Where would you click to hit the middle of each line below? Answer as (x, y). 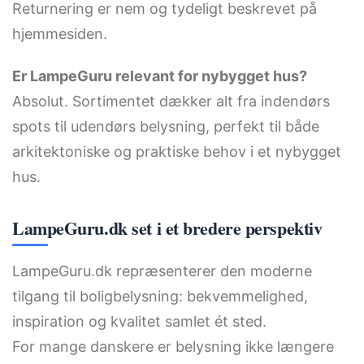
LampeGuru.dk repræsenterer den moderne (162, 271)
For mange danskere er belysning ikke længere (173, 346)
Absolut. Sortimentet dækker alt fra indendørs (171, 101)
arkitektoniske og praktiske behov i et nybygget (177, 151)
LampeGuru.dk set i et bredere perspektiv (167, 227)
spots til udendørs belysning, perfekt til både (166, 126)
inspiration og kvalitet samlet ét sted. (139, 321)
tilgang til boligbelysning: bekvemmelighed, (160, 296)
